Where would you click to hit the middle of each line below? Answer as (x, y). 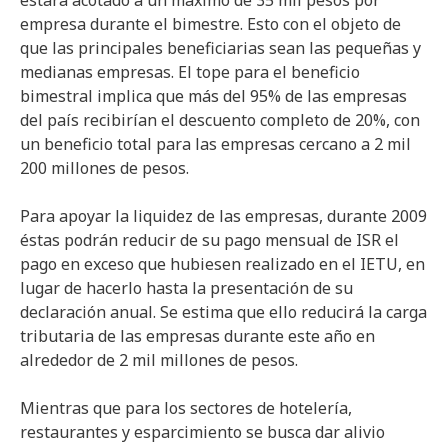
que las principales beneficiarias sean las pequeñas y (220, 48)
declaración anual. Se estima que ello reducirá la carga (223, 312)
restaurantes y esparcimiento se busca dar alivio (202, 432)
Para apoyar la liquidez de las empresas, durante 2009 (223, 216)
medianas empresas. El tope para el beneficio (190, 72)
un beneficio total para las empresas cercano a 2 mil (215, 144)
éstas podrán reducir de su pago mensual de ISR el (209, 240)
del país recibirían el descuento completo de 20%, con (220, 120)
